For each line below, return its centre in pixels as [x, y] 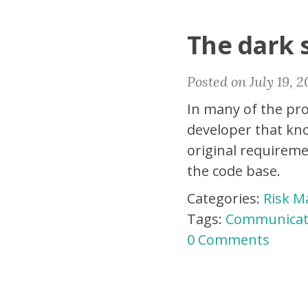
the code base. [234, 171]
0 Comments [228, 240]
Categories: [225, 198]
